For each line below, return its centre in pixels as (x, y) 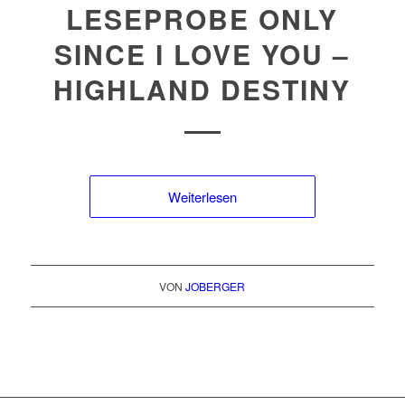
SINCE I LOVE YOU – (202, 54)
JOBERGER (216, 286)
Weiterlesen (202, 197)
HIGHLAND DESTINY (202, 89)
